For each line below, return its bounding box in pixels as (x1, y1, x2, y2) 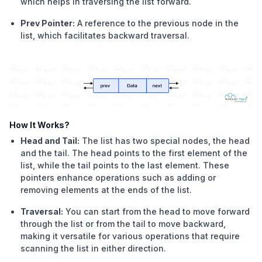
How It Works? (9, 119, 70, 130)
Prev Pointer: (20, 18, 75, 28)
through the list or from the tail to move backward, (20, 218, 226, 229)
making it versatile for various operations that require (20, 230, 240, 241)
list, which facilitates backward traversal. (20, 30, 190, 40)
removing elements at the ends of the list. (20, 184, 192, 195)
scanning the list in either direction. (20, 243, 167, 253)
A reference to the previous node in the (77, 18, 239, 28)
